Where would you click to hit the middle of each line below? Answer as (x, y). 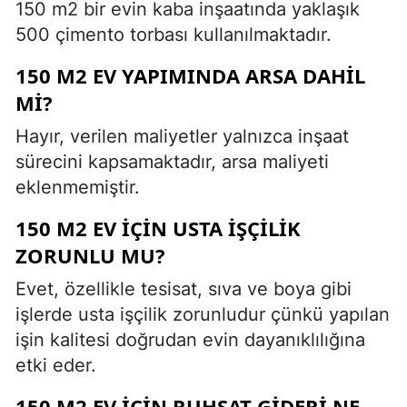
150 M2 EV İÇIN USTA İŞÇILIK (158, 228)
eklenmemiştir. (78, 187)
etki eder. (56, 365)
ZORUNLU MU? (90, 255)
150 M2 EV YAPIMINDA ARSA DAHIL (190, 75)
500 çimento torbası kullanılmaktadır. (174, 34)
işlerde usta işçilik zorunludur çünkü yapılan (203, 314)
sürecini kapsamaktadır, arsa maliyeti (172, 161)
